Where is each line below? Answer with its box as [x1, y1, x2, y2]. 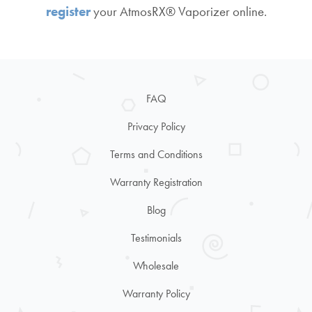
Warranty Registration [109, 174, 203, 189]
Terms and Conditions [109, 146, 203, 162]
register [45, 3, 91, 21]
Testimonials [130, 230, 182, 245]
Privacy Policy [127, 118, 185, 134]
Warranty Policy [122, 286, 190, 301]
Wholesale [133, 258, 179, 273]
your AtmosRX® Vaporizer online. [90, 3, 267, 21]
